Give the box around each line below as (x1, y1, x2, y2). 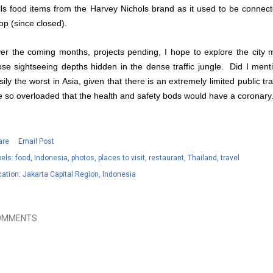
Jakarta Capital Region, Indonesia (23, 170, 136, 179)
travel (221, 154, 239, 163)
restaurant (149, 154, 184, 163)
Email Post (18, 137, 54, 146)
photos (71, 154, 94, 163)
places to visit (98, 154, 145, 163)
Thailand (188, 154, 217, 163)
